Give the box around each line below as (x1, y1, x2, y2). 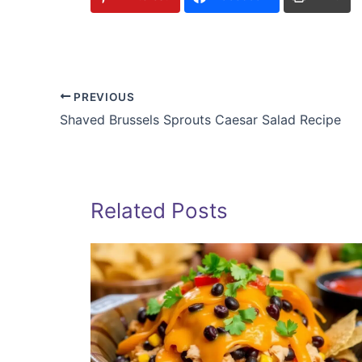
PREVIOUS (70, 90, 135, 103)
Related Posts (90, 198, 228, 224)
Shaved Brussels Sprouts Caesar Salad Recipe (60, 112, 341, 128)
